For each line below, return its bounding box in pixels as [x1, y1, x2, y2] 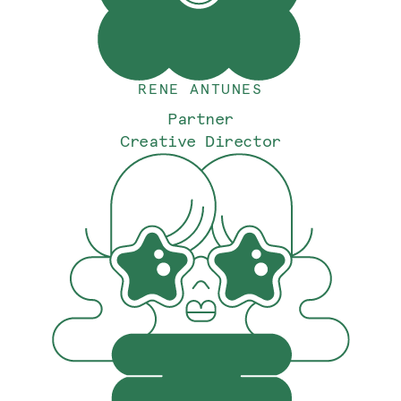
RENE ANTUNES [138, 80, 263, 98]
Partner [167, 108, 234, 129]
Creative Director [120, 131, 281, 151]
